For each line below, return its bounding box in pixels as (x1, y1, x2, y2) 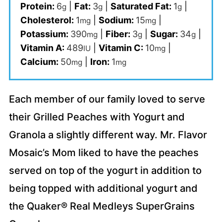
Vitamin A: (20, 43, 66, 54)
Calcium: (20, 56, 60, 67)
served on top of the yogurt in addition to (8, 165, 202, 177)
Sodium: (98, 15, 136, 26)
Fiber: (105, 29, 132, 40)
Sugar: (150, 29, 180, 40)
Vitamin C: (98, 43, 145, 54)
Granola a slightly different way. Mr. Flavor (8, 129, 207, 141)
